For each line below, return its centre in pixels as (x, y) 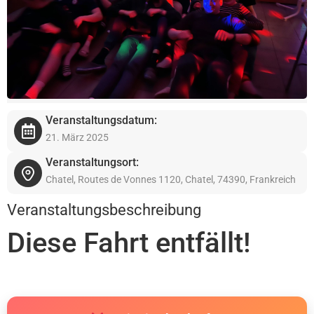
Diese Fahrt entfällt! (129, 243)
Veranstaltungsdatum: (101, 120)
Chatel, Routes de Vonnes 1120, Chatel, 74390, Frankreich (171, 179)
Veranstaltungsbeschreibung (104, 210)
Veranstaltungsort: (92, 162)
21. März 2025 (77, 137)
